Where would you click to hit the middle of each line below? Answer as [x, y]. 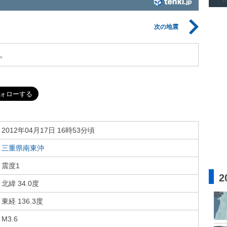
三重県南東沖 [23, 148]
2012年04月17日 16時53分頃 [48, 130]
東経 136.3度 [22, 201]
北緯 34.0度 [20, 183]
